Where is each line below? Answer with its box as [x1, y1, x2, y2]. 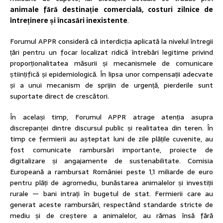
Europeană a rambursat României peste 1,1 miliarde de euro [10, 166, 213, 177]
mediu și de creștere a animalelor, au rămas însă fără [10, 210, 213, 221]
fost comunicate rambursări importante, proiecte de [10, 144, 213, 155]
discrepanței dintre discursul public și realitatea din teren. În [10, 122, 213, 133]
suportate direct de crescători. [10, 90, 109, 102]
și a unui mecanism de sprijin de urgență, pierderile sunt [10, 79, 213, 91]
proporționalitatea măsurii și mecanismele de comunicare [10, 57, 213, 69]
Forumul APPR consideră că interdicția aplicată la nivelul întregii [10, 35, 213, 47]
